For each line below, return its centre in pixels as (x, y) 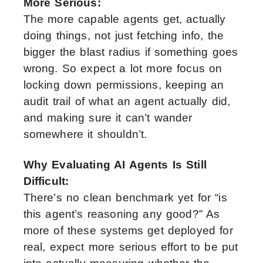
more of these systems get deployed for (128, 231)
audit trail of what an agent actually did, (127, 102)
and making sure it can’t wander (108, 118)
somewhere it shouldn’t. (85, 134)
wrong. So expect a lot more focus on (123, 69)
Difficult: (46, 181)
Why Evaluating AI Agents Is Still (115, 165)
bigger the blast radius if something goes (131, 52)
